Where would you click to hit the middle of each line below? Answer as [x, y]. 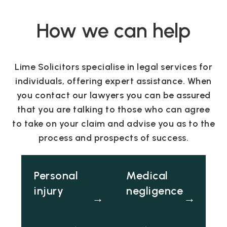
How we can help [113, 30]
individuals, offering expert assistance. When [113, 81]
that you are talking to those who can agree [113, 109]
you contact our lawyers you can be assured [113, 95]
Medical [147, 175]
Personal [56, 175]
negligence [155, 190]
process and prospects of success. [113, 138]
